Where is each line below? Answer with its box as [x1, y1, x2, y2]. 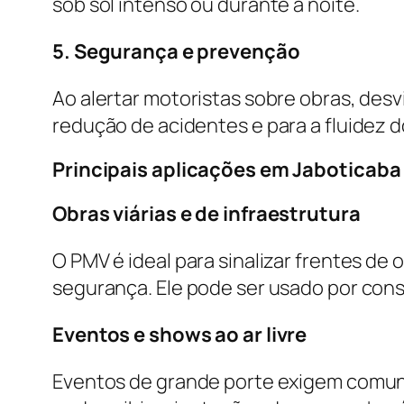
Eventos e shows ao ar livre [52, 320, 308, 348]
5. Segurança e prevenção [52, 37, 300, 65]
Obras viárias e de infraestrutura [52, 199, 361, 227]
